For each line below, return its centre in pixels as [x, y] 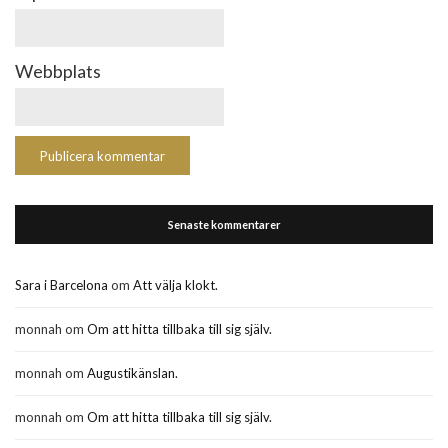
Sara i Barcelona [61, 285]
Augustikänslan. [132, 373]
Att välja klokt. [175, 285]
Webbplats [58, 71]
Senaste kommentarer [224, 224]
